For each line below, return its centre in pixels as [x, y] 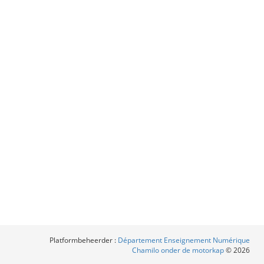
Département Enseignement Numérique [184, 240]
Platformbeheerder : [84, 240]
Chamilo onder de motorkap [179, 250]
